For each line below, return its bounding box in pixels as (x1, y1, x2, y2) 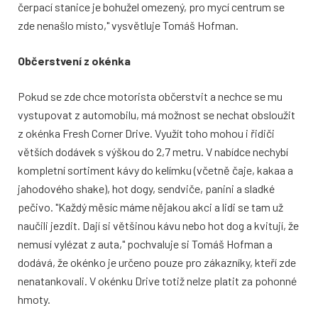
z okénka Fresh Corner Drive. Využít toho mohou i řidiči (18, 126, 275, 141)
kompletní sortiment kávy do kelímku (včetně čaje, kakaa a (18, 163, 293, 177)
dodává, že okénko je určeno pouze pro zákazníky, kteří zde (18, 256, 296, 270)
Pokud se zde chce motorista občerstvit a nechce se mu (18, 89, 283, 104)
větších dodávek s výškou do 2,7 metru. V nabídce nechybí (18, 145, 288, 159)
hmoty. (18, 292, 50, 307)
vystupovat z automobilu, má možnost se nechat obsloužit (18, 108, 295, 122)
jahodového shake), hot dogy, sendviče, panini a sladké (18, 182, 275, 196)
